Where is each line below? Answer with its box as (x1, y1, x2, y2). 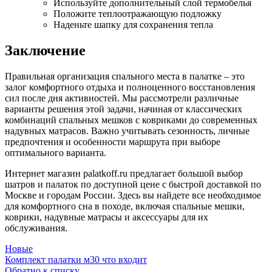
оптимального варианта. (5, 147, 106, 158)
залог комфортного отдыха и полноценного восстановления (5, 81, 255, 92)
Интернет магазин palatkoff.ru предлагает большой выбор (5, 168, 243, 178)
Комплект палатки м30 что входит (5, 254, 147, 265)
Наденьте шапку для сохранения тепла (53, 19, 213, 30)
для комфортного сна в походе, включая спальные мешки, (5, 200, 245, 211)
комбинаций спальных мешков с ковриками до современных (5, 114, 257, 125)
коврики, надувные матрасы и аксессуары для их (5, 211, 208, 222)
